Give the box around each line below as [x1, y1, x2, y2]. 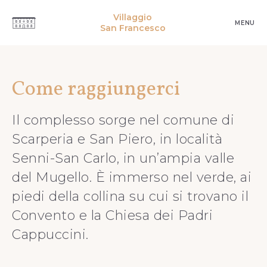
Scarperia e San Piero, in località [12, 131, 223, 147]
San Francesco [100, 23, 166, 33]
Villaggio [113, 12, 153, 23]
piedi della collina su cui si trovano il [12, 188, 249, 204]
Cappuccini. [12, 226, 89, 243]
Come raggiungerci [12, 76, 180, 104]
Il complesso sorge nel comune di [12, 112, 235, 128]
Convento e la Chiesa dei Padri [12, 207, 213, 223]
